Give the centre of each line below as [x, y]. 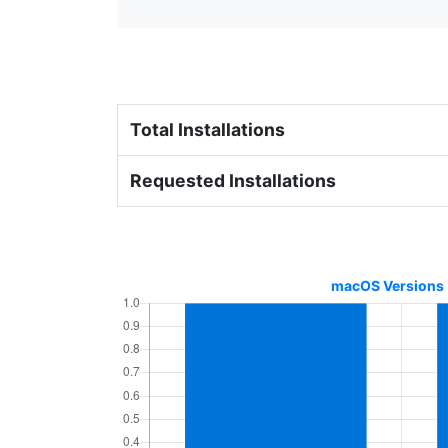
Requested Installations [233, 180]
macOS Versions [387, 285]
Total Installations [207, 129]
